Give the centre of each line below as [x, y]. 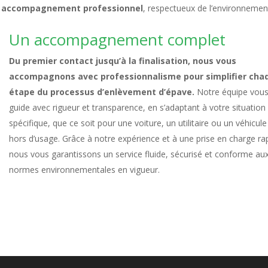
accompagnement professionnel [72, 8]
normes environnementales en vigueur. [85, 170]
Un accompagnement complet [118, 39]
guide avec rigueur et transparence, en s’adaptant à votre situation [138, 107]
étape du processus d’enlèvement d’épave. [102, 92]
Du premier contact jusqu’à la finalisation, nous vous [123, 61]
